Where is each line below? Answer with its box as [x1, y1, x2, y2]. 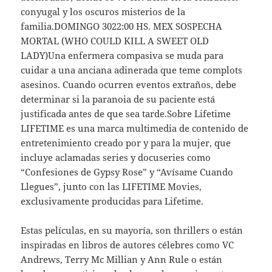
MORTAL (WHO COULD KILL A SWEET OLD [21, 34, 209, 47]
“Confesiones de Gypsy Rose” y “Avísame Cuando [21, 165, 234, 178]
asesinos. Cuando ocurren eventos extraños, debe [21, 78, 237, 90]
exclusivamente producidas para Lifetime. [21, 194, 204, 207]
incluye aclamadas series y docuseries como [21, 151, 211, 163]
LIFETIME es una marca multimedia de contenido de [21, 121, 249, 134]
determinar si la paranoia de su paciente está [21, 92, 216, 105]
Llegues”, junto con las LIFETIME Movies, [21, 180, 202, 192]
